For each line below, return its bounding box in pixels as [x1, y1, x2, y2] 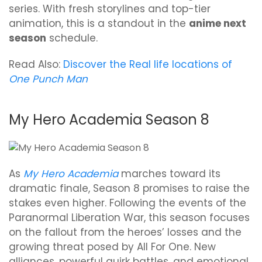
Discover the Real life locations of [63, 57, 232, 71]
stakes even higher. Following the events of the [9, 195, 246, 210]
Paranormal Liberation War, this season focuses [9, 210, 250, 225]
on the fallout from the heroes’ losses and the [9, 225, 242, 239]
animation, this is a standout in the [9, 16, 189, 30]
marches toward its [118, 166, 220, 181]
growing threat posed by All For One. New [9, 239, 216, 254]
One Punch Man [9, 71, 88, 86]
